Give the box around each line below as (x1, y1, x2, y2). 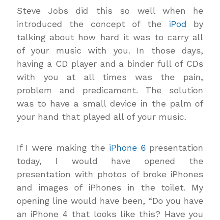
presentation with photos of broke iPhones (16, 169, 204, 179)
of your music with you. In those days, (16, 45, 204, 55)
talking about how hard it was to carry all (16, 32, 204, 42)
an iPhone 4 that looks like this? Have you (16, 209, 204, 219)
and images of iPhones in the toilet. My (16, 182, 204, 192)
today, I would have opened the (16, 156, 204, 166)
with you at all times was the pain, (16, 72, 204, 82)
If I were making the (16, 142, 109, 153)
